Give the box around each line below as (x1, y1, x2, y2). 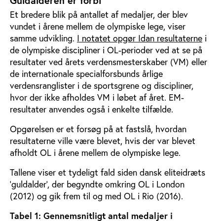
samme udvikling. (10, 32, 77, 44)
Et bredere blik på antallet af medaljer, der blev (10, 8, 188, 20)
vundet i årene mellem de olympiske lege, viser (10, 20, 185, 32)
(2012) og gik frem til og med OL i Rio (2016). (10, 189, 183, 202)
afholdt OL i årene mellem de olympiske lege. (10, 146, 181, 158)
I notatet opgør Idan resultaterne (77, 32, 202, 44)
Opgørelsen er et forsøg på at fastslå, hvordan (10, 122, 186, 135)
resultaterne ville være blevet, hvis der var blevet (10, 134, 195, 147)
